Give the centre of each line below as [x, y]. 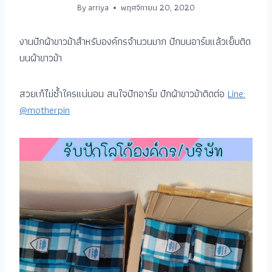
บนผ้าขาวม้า [41, 58]
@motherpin [45, 110]
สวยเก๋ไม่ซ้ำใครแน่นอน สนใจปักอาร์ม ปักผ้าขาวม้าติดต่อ [124, 94]
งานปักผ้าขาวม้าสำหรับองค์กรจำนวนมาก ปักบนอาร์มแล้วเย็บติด [135, 42]
